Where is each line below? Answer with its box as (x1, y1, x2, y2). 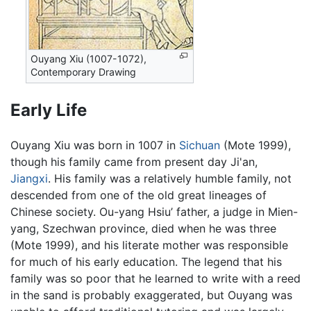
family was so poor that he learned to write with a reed (10, 271, 301, 286)
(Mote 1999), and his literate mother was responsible (10, 238, 288, 253)
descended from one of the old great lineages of (10, 188, 267, 203)
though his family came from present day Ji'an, (10, 155, 258, 169)
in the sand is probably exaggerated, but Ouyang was (10, 288, 292, 303)
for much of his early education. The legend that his (10, 255, 282, 269)
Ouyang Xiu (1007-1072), (31, 53, 147, 65)
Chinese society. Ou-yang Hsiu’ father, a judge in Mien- (10, 205, 298, 219)
